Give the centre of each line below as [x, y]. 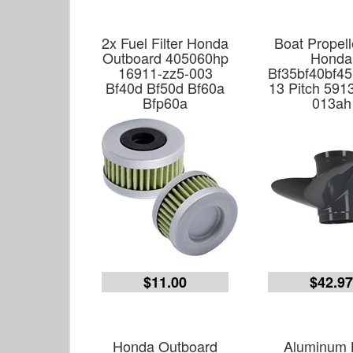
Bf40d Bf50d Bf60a [165, 87]
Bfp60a [165, 102]
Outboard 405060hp [165, 58]
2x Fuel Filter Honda [165, 43]
